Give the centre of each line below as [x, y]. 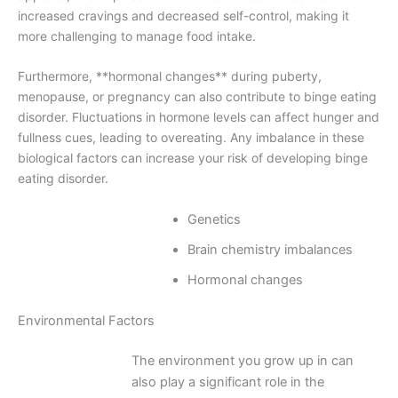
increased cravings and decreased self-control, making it [183, 15]
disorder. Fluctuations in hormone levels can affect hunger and [199, 117]
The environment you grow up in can [242, 361]
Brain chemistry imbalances [271, 249]
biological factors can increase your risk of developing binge [193, 158]
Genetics [215, 219]
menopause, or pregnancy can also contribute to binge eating [197, 97]
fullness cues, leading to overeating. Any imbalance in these [191, 138]
